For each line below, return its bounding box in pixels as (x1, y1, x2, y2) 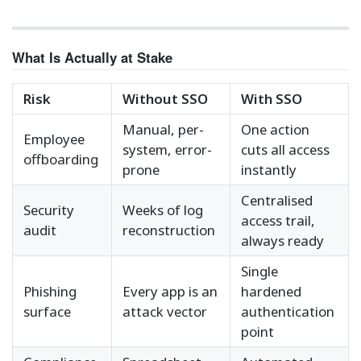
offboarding (23, 150, 98, 169)
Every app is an (122, 282, 218, 301)
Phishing (23, 282, 77, 301)
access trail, (241, 211, 315, 230)
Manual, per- (122, 120, 204, 139)
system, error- (122, 140, 212, 160)
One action (241, 120, 309, 139)
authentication (241, 302, 334, 322)
